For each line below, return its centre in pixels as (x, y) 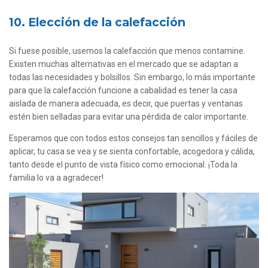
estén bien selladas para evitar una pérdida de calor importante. (129, 117)
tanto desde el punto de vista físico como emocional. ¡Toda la (123, 165)
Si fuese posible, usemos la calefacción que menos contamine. (127, 51)
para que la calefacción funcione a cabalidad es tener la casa (123, 91)
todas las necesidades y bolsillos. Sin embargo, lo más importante (132, 77)
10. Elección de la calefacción (97, 22)
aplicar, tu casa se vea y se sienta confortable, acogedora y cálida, (132, 152)
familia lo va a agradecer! (56, 178)
